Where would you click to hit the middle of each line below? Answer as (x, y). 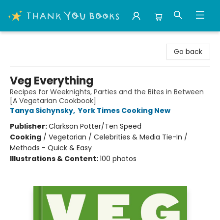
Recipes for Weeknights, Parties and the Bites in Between (107, 92)
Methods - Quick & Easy (51, 148)
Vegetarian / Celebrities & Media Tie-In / (118, 137)
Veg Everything (52, 81)
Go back (188, 52)
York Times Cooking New (124, 110)
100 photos (118, 159)
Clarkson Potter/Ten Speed (95, 126)
